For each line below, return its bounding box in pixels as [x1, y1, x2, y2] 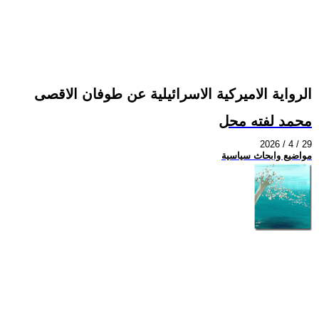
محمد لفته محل [219, 113, 312, 129]
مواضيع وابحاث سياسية [221, 150, 312, 162]
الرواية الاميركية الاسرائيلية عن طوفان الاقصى [34, 86, 312, 103]
